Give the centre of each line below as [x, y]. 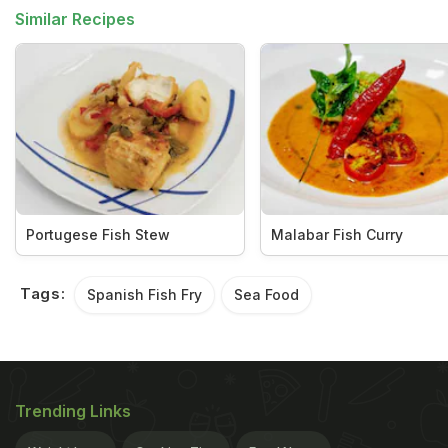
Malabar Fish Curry [336, 234]
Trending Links [73, 410]
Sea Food [266, 294]
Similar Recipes [75, 19]
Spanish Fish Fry [144, 294]
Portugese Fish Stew [98, 234]
